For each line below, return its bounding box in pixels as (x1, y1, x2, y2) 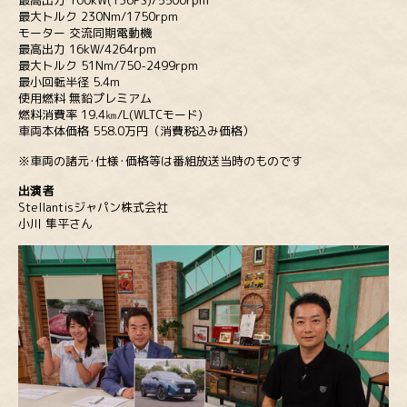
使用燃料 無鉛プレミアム (18, 90, 152, 107)
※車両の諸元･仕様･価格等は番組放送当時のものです (18, 153, 303, 170)
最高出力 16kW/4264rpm (18, 41, 156, 58)
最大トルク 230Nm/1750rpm (18, 8, 178, 25)
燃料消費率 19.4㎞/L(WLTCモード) (18, 106, 203, 124)
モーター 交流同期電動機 (18, 25, 152, 42)
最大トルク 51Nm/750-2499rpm (18, 57, 198, 74)
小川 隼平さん (18, 215, 93, 233)
